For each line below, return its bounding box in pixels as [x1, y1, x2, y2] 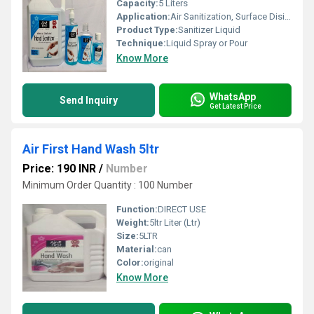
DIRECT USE [158, 204, 206, 214]
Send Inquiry [60, 95, 118, 106]
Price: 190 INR [22, 162, 96, 175]
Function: [116, 204, 158, 214]
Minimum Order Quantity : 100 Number [22, 179, 193, 191]
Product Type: [116, 25, 178, 35]
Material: [116, 244, 157, 254]
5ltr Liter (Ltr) [149, 217, 200, 228]
